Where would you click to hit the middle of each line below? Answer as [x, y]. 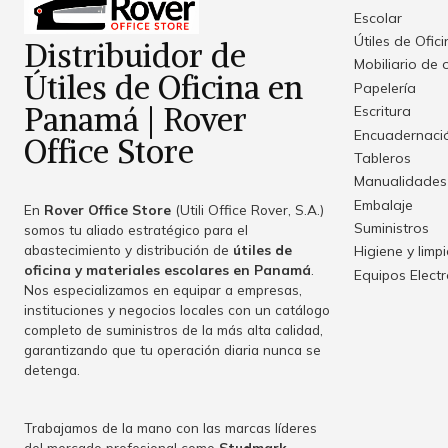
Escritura [382, 111]
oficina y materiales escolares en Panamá [167, 270]
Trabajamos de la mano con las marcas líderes [170, 428]
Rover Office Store [107, 210]
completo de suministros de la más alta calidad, [173, 330]
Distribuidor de [135, 56]
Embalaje [383, 204]
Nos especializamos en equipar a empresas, [163, 290]
